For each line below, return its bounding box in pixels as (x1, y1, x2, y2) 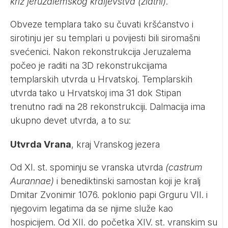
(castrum (165, 161, 203, 173)
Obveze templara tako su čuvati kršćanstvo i (10, 18, 193, 30)
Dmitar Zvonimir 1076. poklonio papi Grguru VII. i (10, 189, 208, 200)
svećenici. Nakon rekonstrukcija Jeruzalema (10, 46, 191, 57)
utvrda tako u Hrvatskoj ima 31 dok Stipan (10, 87, 181, 98)
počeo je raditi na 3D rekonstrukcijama (10, 60, 167, 71)
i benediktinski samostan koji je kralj (54, 175, 201, 186)
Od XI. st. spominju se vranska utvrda (10, 161, 165, 173)
